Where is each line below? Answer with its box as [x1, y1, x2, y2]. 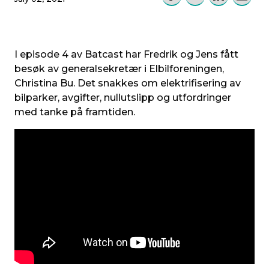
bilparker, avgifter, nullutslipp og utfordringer [14, 92, 231, 104]
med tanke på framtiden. [14, 106, 135, 118]
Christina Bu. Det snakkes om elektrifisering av [14, 77, 241, 89]
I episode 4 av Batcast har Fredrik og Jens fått [14, 49, 238, 61]
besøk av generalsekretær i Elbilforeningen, [14, 63, 224, 75]
